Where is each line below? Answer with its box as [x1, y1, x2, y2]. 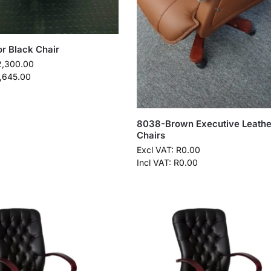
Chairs [136, 129, 165, 141]
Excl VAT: [136, 144, 176, 155]
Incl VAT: [136, 157, 174, 168]
